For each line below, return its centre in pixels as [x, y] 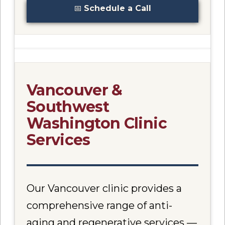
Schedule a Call [118, 9]
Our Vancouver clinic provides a [104, 189]
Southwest [68, 106]
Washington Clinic [97, 123]
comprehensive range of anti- [100, 206]
